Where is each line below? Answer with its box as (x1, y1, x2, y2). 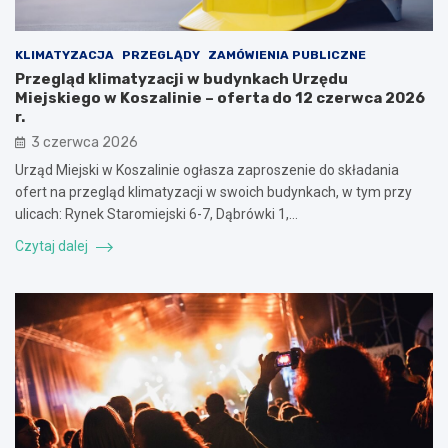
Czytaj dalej (15, 237, 91, 254)
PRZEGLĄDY (122, 47, 200, 62)
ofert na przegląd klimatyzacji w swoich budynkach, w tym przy (15, 183, 412, 200)
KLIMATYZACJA (15, 47, 114, 62)
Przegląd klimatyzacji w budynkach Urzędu (15, 69, 348, 88)
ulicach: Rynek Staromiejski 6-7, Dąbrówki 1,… (15, 205, 298, 222)
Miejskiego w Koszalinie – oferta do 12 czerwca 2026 (15, 88, 425, 107)
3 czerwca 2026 (31, 133, 138, 151)
